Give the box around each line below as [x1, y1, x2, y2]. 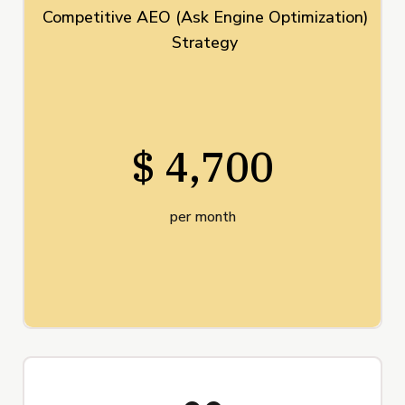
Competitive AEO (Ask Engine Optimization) [42, 6, 368, 29]
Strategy [172, 32, 238, 54]
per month [169, 207, 236, 228]
